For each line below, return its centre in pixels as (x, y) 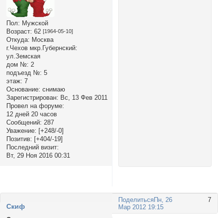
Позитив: (19, 139)
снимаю (53, 90)
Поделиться (136, 200)
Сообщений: (24, 123)
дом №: (17, 65)
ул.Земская (23, 56)
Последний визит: (32, 147)
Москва (41, 40)
